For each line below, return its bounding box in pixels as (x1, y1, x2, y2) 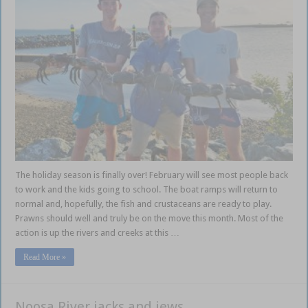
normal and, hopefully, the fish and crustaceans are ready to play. (15, 199, 272, 210)
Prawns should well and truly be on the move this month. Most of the (15, 213, 284, 224)
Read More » (23, 252, 67, 263)
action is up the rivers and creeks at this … (15, 228, 180, 239)
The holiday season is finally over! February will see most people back (15, 170, 289, 181)
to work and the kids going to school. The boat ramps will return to (15, 184, 278, 195)
